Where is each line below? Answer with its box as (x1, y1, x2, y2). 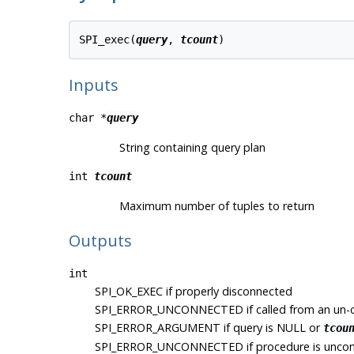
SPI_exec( (79, 33, 137, 47)
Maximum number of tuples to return (119, 198, 314, 214)
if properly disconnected (162, 283, 292, 299)
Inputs (68, 73, 119, 96)
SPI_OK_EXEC (94, 283, 163, 299)
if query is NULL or (220, 319, 323, 335)
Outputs (68, 228, 132, 251)
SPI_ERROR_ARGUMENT (94, 319, 220, 335)
